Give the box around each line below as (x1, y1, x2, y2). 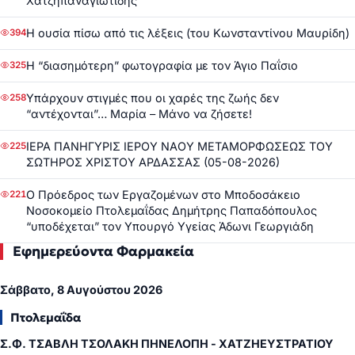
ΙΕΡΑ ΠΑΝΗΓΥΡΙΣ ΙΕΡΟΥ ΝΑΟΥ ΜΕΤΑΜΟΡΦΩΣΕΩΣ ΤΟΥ (26, 139, 333, 153)
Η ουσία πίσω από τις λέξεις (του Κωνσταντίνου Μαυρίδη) (26, 25, 349, 40)
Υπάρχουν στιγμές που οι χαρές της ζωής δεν (26, 90, 279, 105)
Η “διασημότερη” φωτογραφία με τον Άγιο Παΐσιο (26, 58, 298, 72)
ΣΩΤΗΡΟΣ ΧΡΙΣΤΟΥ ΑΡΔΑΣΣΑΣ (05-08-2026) (26, 155, 280, 169)
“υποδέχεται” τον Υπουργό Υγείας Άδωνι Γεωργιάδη (26, 219, 314, 233)
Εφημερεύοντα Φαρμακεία (13, 242, 194, 260)
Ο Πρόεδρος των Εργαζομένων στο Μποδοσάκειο (26, 187, 300, 201)
